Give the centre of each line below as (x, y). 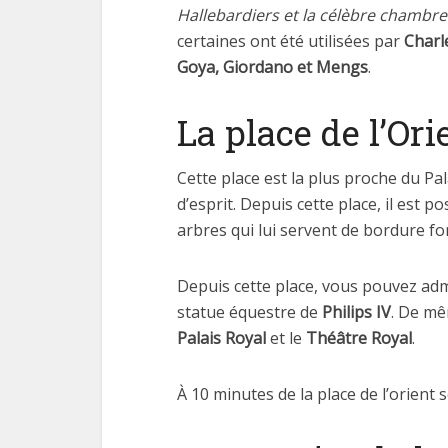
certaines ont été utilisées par (290, 41)
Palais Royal (223, 338)
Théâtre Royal (357, 338)
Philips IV (356, 312)
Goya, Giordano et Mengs (272, 67)
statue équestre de (249, 312)
